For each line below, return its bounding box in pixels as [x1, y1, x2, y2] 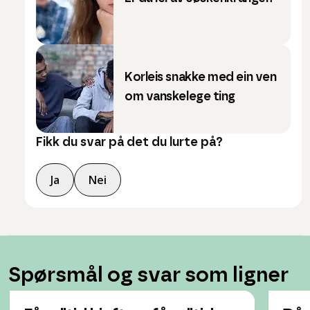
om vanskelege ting [125, 91, 235, 104]
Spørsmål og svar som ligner [8, 265, 289, 286]
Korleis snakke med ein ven [125, 71, 277, 84]
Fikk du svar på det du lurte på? [36, 136, 223, 149]
